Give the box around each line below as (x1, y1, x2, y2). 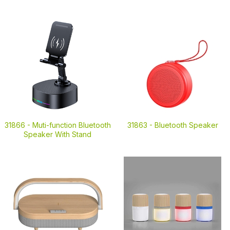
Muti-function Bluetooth (32, 121, 111, 129)
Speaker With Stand (24, 130, 91, 139)
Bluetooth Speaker (154, 121, 218, 129)
